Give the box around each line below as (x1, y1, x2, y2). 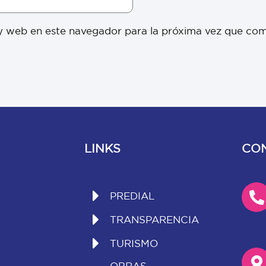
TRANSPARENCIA (109, 213, 199, 226)
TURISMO (109, 237, 158, 250)
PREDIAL (109, 189, 155, 202)
